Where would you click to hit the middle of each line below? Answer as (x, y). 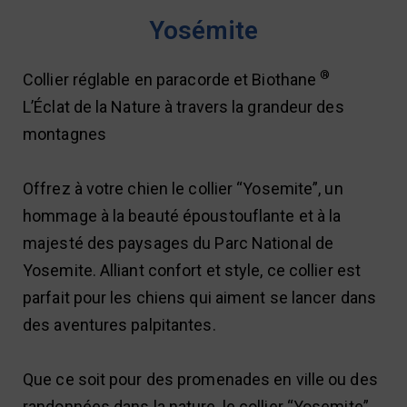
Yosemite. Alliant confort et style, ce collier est (192, 271)
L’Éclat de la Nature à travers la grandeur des (184, 107)
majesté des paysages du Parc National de (179, 243)
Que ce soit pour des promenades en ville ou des (200, 380)
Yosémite (203, 31)
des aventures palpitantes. (119, 325)
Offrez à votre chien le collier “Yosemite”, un (183, 189)
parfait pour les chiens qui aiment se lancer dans (199, 298)
